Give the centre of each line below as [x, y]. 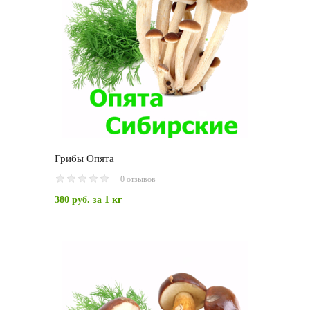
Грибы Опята [84, 159]
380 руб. [72, 200]
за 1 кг [106, 200]
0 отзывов [138, 180]
